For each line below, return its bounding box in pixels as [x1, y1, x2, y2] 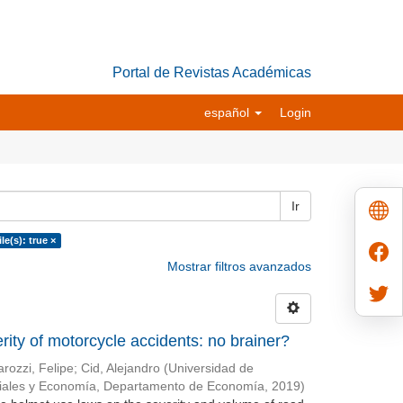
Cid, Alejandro [80, 362, 160, 375]
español [204, 105, 253, 120]
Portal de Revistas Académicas [112, 65, 311, 80]
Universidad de [167, 362, 254, 375]
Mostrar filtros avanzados [167, 259, 311, 273]
